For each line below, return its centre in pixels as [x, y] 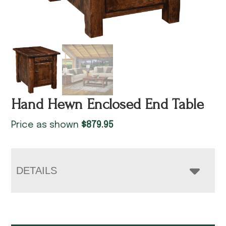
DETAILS [37, 170]
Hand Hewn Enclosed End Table [108, 104]
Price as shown [46, 125]
